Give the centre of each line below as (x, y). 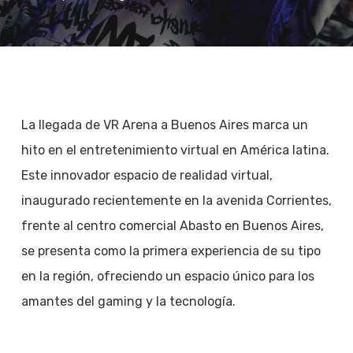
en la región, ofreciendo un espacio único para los (167, 276)
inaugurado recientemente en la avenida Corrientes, (176, 201)
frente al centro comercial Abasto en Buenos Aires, (172, 226)
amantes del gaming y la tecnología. (128, 301)
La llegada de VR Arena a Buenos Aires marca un (164, 125)
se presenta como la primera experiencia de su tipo (171, 251)
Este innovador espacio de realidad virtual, (147, 175)
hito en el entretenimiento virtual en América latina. (175, 150)
